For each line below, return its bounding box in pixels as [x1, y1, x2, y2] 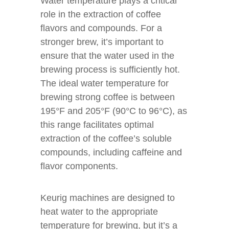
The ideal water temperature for [40, 78, 169, 88]
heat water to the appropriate [40, 207, 158, 217]
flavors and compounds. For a [40, 23, 162, 33]
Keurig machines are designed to [40, 193, 175, 203]
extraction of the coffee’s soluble [40, 133, 172, 144]
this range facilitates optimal [40, 120, 154, 130]
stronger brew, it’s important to [40, 37, 164, 47]
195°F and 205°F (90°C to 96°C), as [40, 106, 187, 116]
